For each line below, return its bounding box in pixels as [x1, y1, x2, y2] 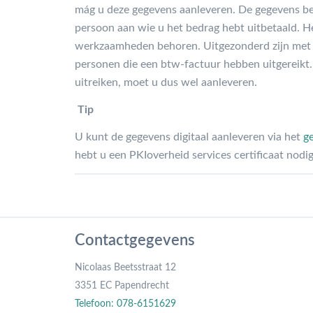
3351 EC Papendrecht [75, 280, 169, 291]
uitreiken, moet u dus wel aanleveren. [75, 76, 257, 88]
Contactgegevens [75, 232, 195, 248]
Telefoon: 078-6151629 [75, 298, 176, 309]
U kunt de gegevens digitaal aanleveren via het [75, 131, 303, 143]
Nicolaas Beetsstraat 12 [75, 262, 176, 272]
